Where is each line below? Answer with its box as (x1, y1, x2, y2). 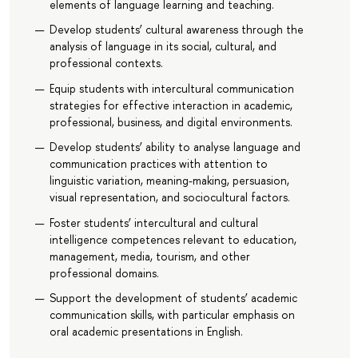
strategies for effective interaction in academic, (49, 97, 292, 113)
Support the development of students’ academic (49, 290, 297, 306)
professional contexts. (49, 55, 163, 71)
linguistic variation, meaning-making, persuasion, (49, 173, 289, 189)
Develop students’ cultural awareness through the (49, 22, 304, 38)
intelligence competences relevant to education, (49, 231, 296, 247)
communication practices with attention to (49, 156, 268, 172)
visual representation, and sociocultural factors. (49, 189, 290, 205)
